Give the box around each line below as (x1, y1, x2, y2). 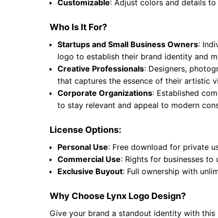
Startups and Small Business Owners (57, 39, 198, 50)
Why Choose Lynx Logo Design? (50, 191, 186, 201)
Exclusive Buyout (57, 166, 123, 177)
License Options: (50, 125, 121, 135)
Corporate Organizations (57, 88, 152, 98)
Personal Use (57, 142, 108, 152)
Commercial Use (57, 154, 121, 164)
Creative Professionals (57, 64, 144, 74)
